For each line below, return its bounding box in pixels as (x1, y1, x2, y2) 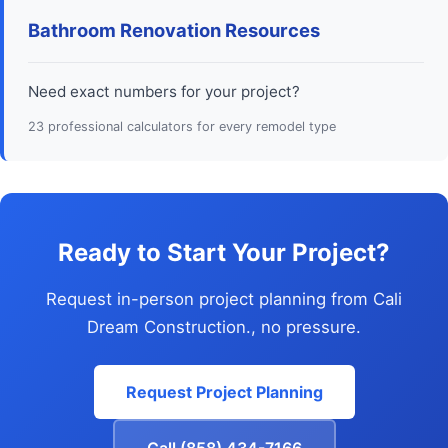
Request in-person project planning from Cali (46, 289, 402, 310)
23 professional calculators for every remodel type (28, 119, 336, 135)
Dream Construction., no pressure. (87, 317, 361, 338)
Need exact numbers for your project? (28, 82, 300, 102)
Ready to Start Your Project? (58, 238, 390, 268)
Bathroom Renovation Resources (28, 19, 320, 42)
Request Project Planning (125, 381, 323, 402)
